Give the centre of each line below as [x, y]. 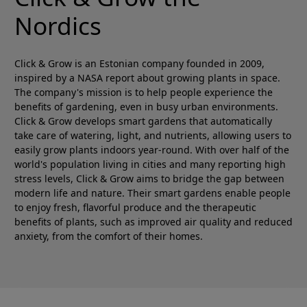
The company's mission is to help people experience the [144, 93]
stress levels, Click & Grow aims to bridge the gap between [149, 179]
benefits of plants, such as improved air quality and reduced [153, 222]
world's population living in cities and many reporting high [150, 164]
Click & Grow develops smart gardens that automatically [143, 121]
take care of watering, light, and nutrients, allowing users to [153, 136]
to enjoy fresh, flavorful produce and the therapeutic [135, 208]
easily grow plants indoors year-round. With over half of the [152, 150]
